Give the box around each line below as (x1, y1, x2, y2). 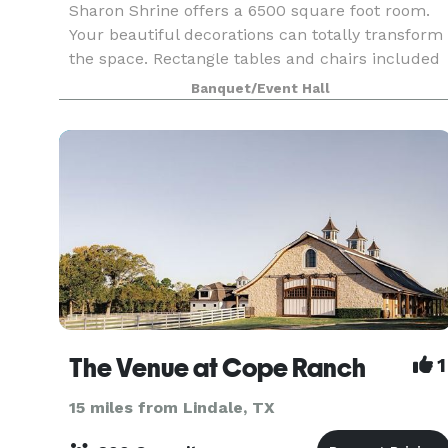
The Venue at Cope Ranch (69, 353, 366, 383)
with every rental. (69, 73, 203, 92)
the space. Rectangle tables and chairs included (69, 49, 440, 68)
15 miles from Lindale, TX (69, 398, 275, 417)
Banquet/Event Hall (190, 81, 330, 96)
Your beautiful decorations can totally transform (69, 25, 443, 44)
